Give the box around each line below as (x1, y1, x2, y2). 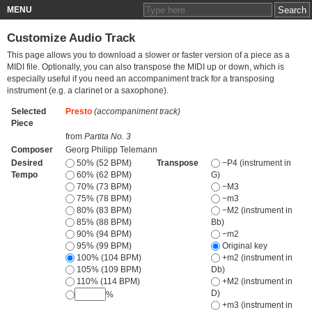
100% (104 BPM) (74, 253, 141, 262)
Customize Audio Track (7, 31, 135, 45)
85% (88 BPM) (74, 217, 132, 226)
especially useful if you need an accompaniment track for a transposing (7, 75, 274, 84)
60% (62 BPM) (74, 170, 132, 179)
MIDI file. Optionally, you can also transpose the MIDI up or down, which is (7, 63, 284, 72)
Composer (10, 145, 53, 154)
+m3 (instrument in (219, 300, 292, 309)
